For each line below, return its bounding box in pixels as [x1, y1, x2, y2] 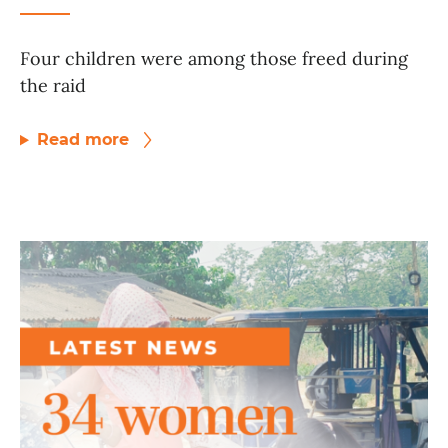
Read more [36, 130, 134, 150]
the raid [20, 74, 86, 98]
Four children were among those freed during [20, 47, 408, 71]
